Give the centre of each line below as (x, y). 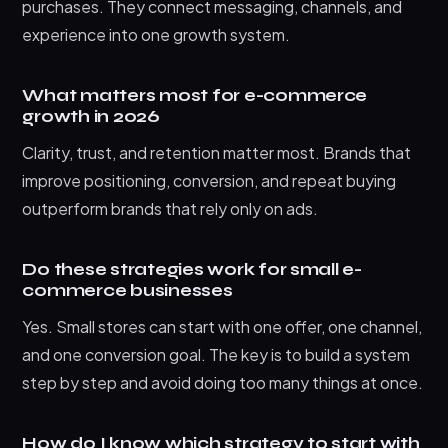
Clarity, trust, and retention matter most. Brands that (217, 153)
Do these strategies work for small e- (192, 270)
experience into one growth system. (156, 35)
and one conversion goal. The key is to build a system (216, 355)
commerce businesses (127, 291)
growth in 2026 (91, 117)
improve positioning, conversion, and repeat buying (209, 181)
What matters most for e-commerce (195, 96)
